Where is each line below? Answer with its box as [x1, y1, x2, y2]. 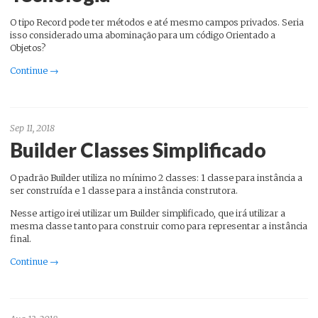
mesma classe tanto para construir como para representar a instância [10, 220, 307, 231]
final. [10, 233, 31, 244]
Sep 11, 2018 [10, 123, 55, 134]
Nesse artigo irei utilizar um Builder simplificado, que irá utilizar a [10, 207, 285, 219]
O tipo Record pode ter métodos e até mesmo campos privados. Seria [10, 16, 304, 28]
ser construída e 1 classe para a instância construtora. [10, 185, 238, 196]
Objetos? [10, 42, 45, 53]
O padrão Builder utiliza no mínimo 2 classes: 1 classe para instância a [10, 172, 302, 183]
